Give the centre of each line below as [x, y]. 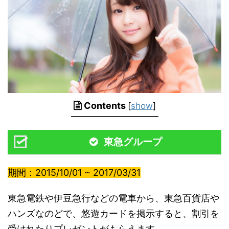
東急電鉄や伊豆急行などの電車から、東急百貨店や [113, 198]
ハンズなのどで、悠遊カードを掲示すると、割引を [113, 213]
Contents [105, 106]
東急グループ [131, 142]
